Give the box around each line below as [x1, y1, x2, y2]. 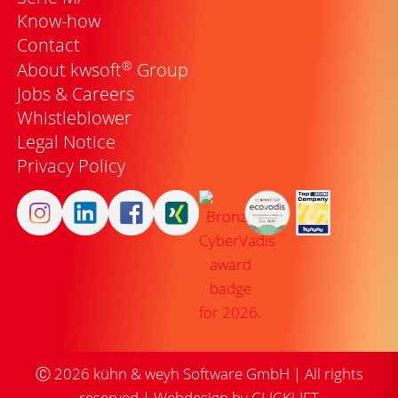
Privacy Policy [17, 153, 125, 178]
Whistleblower [17, 105, 131, 130]
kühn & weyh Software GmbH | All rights [89, 363, 363, 385]
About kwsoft [17, 57, 122, 82]
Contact [17, 32, 80, 57]
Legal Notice [17, 129, 115, 154]
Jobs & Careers [17, 81, 134, 106]
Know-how [17, 8, 100, 33]
